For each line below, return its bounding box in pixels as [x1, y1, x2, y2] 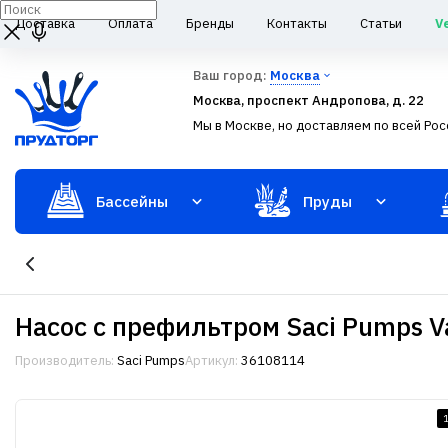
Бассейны [96, 192, 168, 211]
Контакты [267, 15, 327, 32]
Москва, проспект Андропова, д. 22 [193, 92, 424, 109]
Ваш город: [193, 67, 270, 84]
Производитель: [15, 352, 114, 369]
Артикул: [185, 352, 238, 369]
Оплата [108, 15, 153, 32]
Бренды [186, 15, 234, 32]
